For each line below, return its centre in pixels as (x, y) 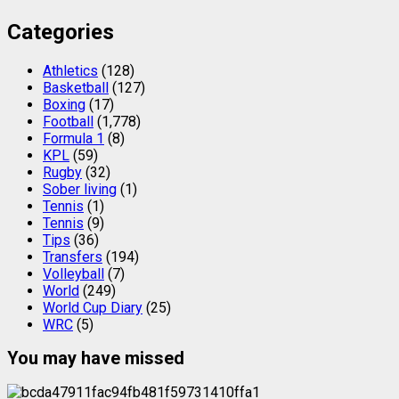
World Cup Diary (93, 307)
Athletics (70, 70)
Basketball (76, 87)
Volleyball (73, 273)
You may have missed (96, 358)
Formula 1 (73, 138)
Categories (61, 32)
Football (68, 121)
